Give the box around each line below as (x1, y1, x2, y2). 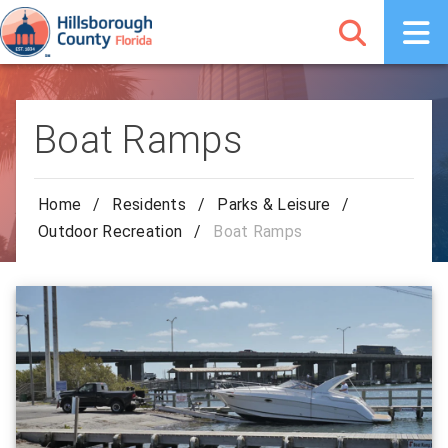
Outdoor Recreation (38, 221, 183, 241)
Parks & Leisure (217, 195, 331, 215)
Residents (112, 195, 186, 215)
